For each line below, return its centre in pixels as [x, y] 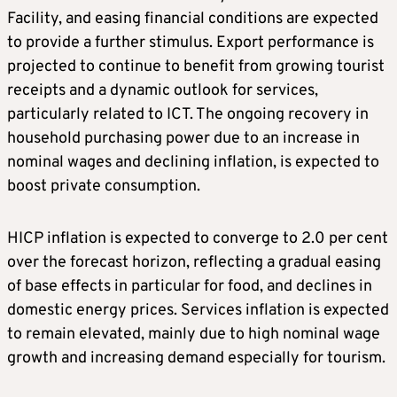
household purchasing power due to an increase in [183, 139]
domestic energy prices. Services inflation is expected [198, 311]
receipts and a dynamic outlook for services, [163, 91]
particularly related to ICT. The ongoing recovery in [188, 115]
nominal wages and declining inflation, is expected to [193, 163]
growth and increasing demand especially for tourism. [196, 359]
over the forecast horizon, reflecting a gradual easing [194, 263]
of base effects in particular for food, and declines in [190, 287]
